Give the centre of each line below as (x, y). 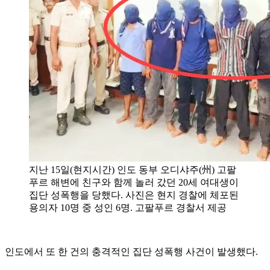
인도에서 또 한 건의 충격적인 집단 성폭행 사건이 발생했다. (131, 251)
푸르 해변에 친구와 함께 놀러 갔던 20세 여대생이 (134, 182)
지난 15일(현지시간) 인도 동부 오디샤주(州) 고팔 (133, 169)
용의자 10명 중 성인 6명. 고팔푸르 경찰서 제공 (128, 207)
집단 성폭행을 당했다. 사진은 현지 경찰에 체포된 (134, 195)
